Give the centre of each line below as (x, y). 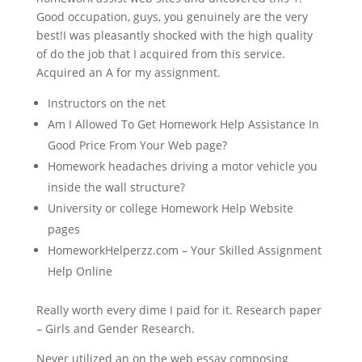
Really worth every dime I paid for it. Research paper (179, 310)
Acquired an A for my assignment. (128, 72)
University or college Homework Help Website (170, 208)
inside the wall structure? (116, 187)
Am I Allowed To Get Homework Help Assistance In (183, 124)
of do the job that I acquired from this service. (160, 54)
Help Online (80, 271)
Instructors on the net (106, 103)
